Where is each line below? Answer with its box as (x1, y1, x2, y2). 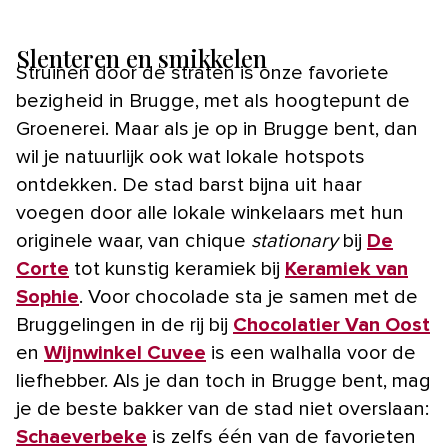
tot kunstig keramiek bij (69, 258, 285, 279)
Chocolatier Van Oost (233, 314, 430, 335)
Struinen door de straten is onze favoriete (16, 62, 389, 83)
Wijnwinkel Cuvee (44, 342, 206, 363)
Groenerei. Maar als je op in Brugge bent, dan (16, 118, 418, 139)
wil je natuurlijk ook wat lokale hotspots (16, 146, 365, 167)
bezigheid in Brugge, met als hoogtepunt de (16, 90, 410, 111)
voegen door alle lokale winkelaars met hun (16, 202, 404, 223)
